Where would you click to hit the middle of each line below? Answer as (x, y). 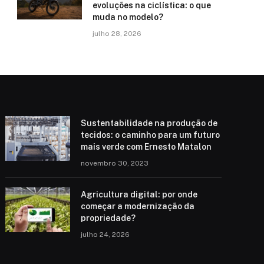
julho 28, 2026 (117, 34)
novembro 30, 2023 (115, 163)
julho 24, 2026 (105, 235)
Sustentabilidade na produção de (149, 123)
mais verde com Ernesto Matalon (146, 147)
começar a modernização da (138, 206)
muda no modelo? (128, 17)
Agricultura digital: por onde (139, 194)
